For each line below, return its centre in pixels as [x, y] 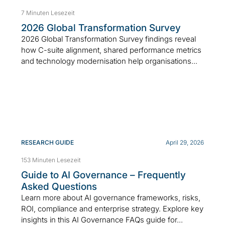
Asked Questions [59, 186]
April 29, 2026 [185, 142]
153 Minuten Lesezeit [51, 160]
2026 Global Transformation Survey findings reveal [108, 39]
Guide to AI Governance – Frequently [103, 175]
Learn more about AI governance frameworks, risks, [111, 197]
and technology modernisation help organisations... [109, 61]
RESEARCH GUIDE [47, 142]
